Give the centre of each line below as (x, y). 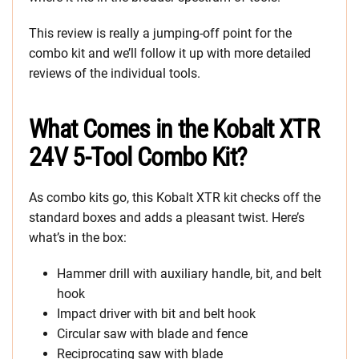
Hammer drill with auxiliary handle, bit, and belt (189, 274)
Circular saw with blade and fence (152, 334)
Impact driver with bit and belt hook (156, 314)
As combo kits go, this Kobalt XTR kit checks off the (175, 198)
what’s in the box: (78, 238)
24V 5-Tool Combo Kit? (138, 157)
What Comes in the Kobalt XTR (174, 129)
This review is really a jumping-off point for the (160, 34)
